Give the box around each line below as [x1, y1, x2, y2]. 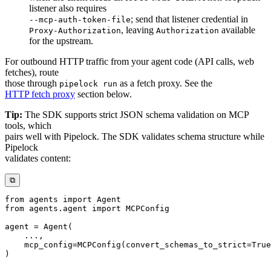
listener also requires [29, 2, 106, 13]
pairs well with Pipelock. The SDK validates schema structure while [5, 131, 264, 142]
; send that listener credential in [131, 13, 248, 24]
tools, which [5, 120, 51, 131]
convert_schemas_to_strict [126, 240, 247, 249]
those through [5, 77, 59, 88]
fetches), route [5, 67, 59, 77]
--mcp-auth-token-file [29, 15, 131, 24]
